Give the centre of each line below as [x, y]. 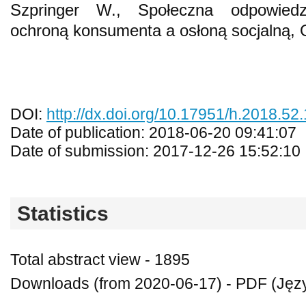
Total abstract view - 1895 [100, 260]
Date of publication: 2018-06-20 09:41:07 [153, 133]
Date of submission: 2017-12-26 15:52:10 [155, 151]
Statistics [63, 213]
